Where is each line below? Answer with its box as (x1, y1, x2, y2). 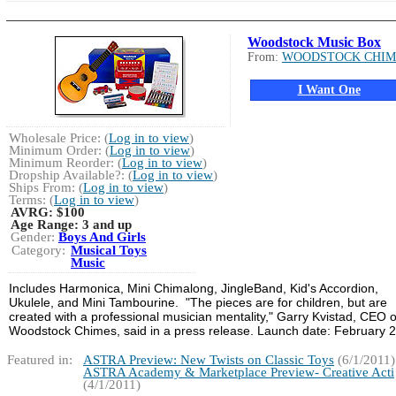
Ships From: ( (9, 179, 83, 194)
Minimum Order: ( (9, 142, 110, 157)
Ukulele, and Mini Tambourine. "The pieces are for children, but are (9, 294, 387, 309)
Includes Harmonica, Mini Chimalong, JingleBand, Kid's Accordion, (9, 280, 378, 295)
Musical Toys (71, 242, 147, 257)
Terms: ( (9, 192, 54, 207)
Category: (11, 242, 65, 257)
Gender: (11, 229, 58, 244)
